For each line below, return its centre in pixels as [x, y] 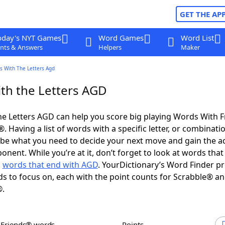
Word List [197, 38]
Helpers [110, 47]
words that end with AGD [50, 165]
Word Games [121, 38]
